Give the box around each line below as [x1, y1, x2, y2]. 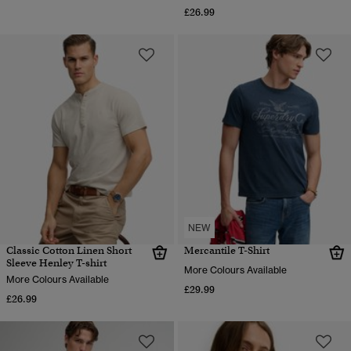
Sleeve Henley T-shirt [6, 255, 107, 270]
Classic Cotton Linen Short [6, 243, 132, 257]
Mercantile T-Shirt [183, 243, 270, 257]
